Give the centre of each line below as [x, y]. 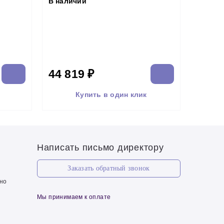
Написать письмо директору [100, 147]
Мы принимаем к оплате [74, 197]
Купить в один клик [111, 94]
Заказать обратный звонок [109, 168]
